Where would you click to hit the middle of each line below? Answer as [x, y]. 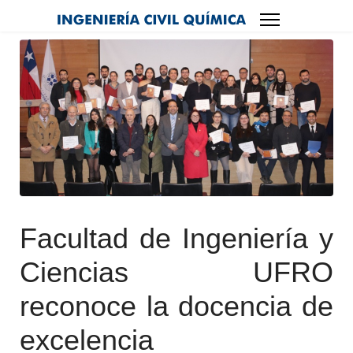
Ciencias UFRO [176, 272]
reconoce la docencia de [176, 306]
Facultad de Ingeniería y [176, 238]
